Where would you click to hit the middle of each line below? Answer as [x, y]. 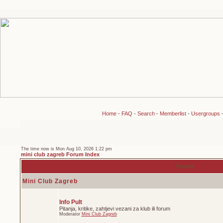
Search [146, 113]
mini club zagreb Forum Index [60, 154]
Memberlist [173, 113]
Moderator [70, 214]
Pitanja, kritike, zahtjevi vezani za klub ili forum [114, 209]
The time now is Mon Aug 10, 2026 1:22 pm [66, 149]
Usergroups [205, 113]
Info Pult [70, 202]
